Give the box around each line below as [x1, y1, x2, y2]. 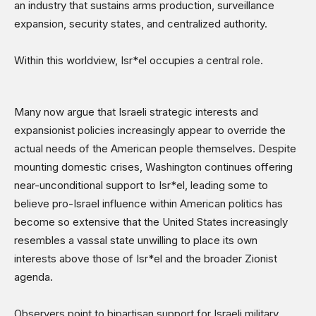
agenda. [14, 270, 53, 284]
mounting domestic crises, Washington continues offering [14, 160, 293, 174]
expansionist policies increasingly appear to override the [14, 123, 286, 138]
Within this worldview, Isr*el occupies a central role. [14, 54, 263, 68]
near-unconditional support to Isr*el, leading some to [14, 178, 268, 193]
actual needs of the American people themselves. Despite [14, 142, 296, 156]
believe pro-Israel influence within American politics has [14, 197, 283, 211]
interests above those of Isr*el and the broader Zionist [14, 252, 277, 266]
